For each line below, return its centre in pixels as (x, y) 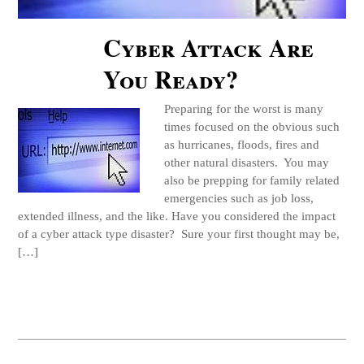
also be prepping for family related (252, 180)
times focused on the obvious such (252, 126)
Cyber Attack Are (209, 47)
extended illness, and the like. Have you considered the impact (177, 215)
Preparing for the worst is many (244, 108)
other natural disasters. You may (247, 162)
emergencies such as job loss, (239, 197)
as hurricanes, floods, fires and (242, 144)
